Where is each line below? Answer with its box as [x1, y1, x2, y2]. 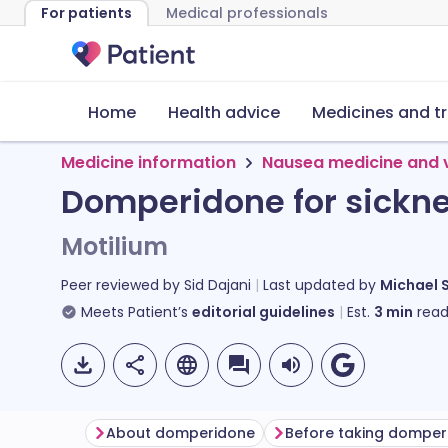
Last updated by [263, 275, 380, 295]
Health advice [168, 101, 280, 124]
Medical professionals [166, 3, 328, 23]
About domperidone [106, 423, 255, 443]
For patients [41, 3, 132, 23]
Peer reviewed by [61, 275, 184, 295]
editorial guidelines [192, 302, 335, 322]
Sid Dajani [184, 275, 251, 295]
